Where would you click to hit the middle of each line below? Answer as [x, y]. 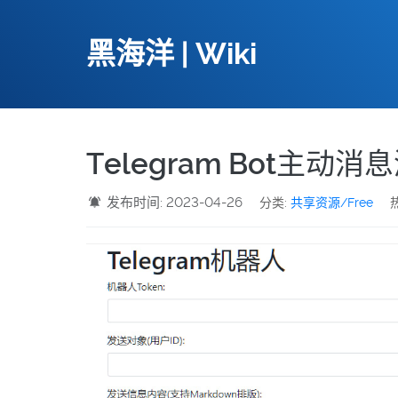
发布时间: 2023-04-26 [175, 203]
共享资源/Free [332, 203]
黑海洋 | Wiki [171, 54]
